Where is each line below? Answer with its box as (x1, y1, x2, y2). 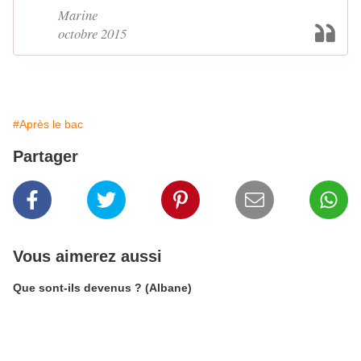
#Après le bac (13, 118, 83, 131)
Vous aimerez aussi (13, 247, 162, 265)
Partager (13, 147, 78, 165)
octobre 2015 (58, 24, 127, 43)
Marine (58, 6, 98, 24)
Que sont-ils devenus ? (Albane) (13, 281, 192, 294)
